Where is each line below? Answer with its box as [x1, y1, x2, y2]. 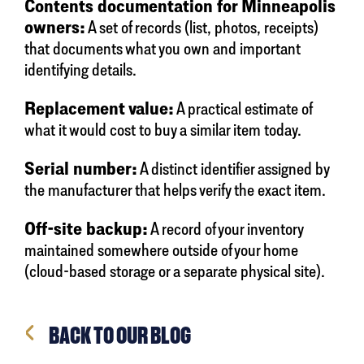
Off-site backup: [24, 218, 148, 240]
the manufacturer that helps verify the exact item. [24, 179, 326, 201]
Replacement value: [24, 97, 174, 119]
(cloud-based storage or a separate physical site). [24, 260, 325, 282]
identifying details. [24, 58, 136, 80]
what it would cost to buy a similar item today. [24, 119, 301, 141]
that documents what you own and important [24, 37, 301, 59]
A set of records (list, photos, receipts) [85, 16, 318, 38]
